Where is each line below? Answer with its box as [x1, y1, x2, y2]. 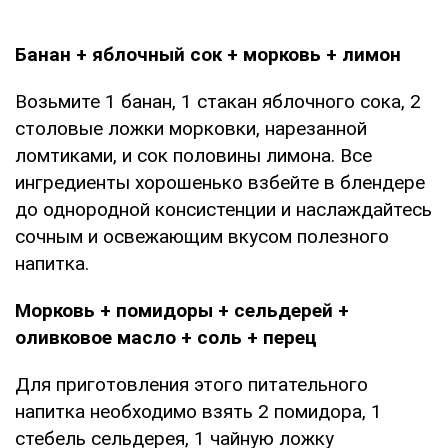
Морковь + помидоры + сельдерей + [15, 298, 349, 322]
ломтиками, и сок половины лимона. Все [15, 143, 372, 167]
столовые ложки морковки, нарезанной [15, 116, 367, 140]
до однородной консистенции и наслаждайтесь [15, 197, 432, 221]
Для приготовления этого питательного [15, 372, 368, 396]
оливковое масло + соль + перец [15, 325, 317, 349]
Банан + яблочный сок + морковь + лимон [15, 42, 401, 66]
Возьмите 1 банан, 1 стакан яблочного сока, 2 [15, 89, 421, 113]
